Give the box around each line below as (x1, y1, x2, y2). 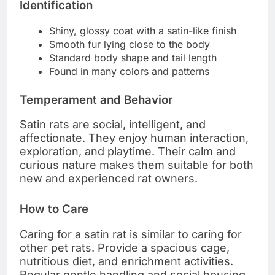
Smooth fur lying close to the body (49, 37, 210, 50)
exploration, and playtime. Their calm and (20, 145, 236, 158)
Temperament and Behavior (20, 92, 172, 107)
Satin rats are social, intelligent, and (20, 118, 206, 131)
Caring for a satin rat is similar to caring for (20, 228, 242, 241)
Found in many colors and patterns (49, 64, 209, 77)
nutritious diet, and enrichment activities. (20, 255, 233, 268)
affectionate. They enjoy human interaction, (20, 131, 249, 145)
